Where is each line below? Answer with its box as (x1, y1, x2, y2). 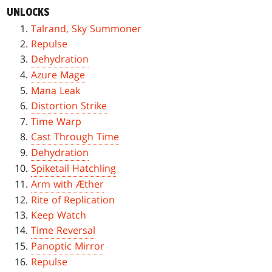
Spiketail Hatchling (31, 161, 117, 175)
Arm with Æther (31, 177, 104, 191)
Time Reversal (31, 223, 96, 237)
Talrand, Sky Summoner (31, 22, 142, 36)
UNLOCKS (7, 7, 50, 19)
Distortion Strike (31, 99, 107, 113)
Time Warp (31, 115, 82, 129)
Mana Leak (31, 84, 81, 98)
